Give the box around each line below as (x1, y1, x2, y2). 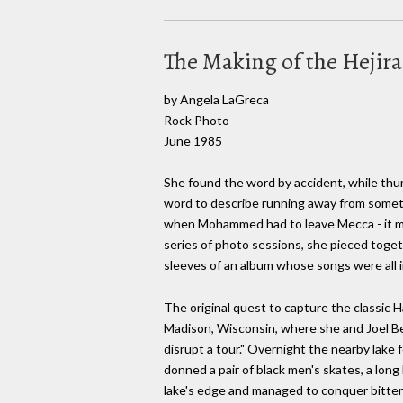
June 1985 (164, 132, 222, 148)
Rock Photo (164, 112, 229, 128)
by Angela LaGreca (164, 91, 269, 107)
